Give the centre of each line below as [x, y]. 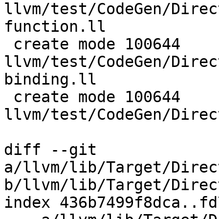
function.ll [55, 27]
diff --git [50, 150]
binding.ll [50, 79]
